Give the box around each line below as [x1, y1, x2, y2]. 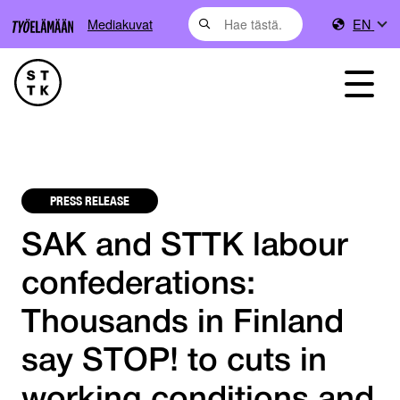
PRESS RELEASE [50, 192, 129, 209]
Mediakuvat [87, 14, 153, 33]
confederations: [21, 271, 255, 301]
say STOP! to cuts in [21, 347, 327, 378]
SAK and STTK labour [21, 232, 348, 262]
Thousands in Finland [21, 309, 344, 339]
